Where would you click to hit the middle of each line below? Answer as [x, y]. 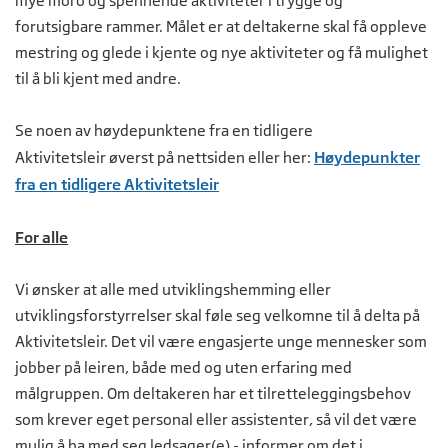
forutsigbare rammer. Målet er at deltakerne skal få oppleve [221, 27]
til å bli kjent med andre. [98, 79]
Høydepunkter [367, 157]
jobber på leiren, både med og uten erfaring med [183, 368]
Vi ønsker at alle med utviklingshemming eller [173, 290]
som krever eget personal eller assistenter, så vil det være [216, 420]
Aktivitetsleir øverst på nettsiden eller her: [164, 158]
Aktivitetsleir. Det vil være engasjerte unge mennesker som [221, 342]
